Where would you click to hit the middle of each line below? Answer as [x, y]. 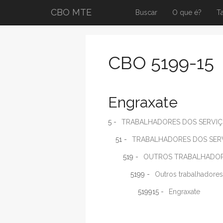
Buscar [146, 12]
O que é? [187, 12]
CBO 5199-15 [161, 63]
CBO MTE [71, 12]
